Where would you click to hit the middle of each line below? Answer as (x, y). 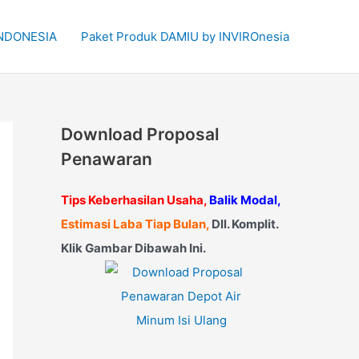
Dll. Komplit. (244, 224)
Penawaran (107, 159)
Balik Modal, (245, 200)
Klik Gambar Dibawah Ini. (133, 248)
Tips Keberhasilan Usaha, (134, 200)
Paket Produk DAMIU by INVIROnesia (185, 36)
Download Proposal (140, 134)
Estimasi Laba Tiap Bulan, (135, 224)
